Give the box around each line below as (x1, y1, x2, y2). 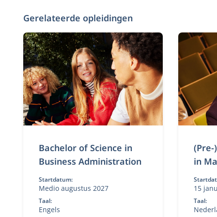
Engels (38, 205, 60, 214)
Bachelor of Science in (38, 142, 132, 154)
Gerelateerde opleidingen (23, 12, 133, 24)
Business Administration (38, 155, 141, 167)
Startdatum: (38, 175, 73, 184)
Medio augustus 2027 (38, 184, 108, 193)
